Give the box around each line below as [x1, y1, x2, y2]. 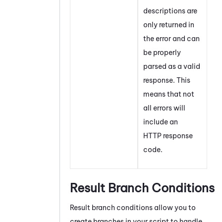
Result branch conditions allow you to [70, 203, 196, 212]
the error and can [143, 34, 200, 43]
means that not [143, 89, 194, 99]
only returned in [143, 20, 194, 29]
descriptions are [143, 6, 197, 15]
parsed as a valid [143, 61, 200, 71]
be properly [143, 48, 181, 57]
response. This [143, 75, 190, 85]
